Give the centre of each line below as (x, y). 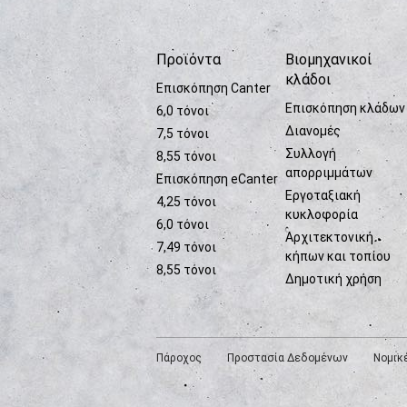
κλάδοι (308, 79)
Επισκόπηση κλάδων (345, 108)
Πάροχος (179, 358)
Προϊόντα (189, 60)
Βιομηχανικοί (328, 60)
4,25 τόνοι (186, 202)
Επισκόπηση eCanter (217, 179)
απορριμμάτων (328, 173)
